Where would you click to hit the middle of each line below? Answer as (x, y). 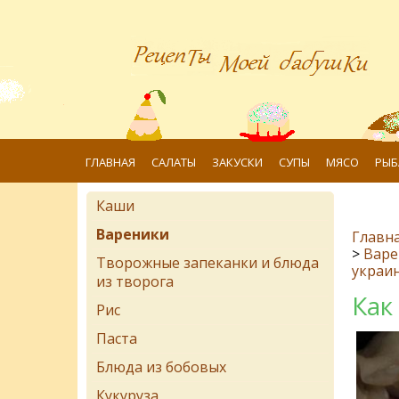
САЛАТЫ (174, 162)
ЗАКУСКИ (237, 162)
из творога (135, 281)
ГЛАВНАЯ (110, 162)
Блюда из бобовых (161, 367)
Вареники (133, 234)
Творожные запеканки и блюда (208, 263)
